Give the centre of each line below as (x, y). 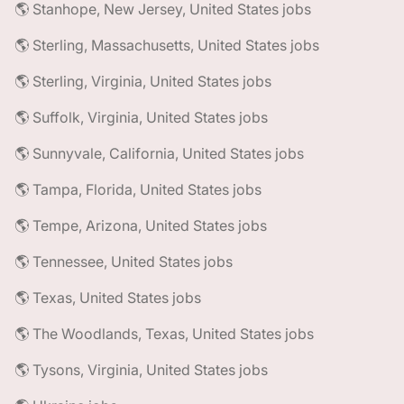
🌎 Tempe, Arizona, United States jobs (141, 225)
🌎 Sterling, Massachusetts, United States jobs (167, 45)
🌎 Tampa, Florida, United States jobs (138, 189)
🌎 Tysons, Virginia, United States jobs (141, 370)
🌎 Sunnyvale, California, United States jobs (159, 153)
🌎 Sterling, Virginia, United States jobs (143, 81)
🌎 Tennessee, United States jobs (124, 262)
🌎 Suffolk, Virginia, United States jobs (141, 117)
